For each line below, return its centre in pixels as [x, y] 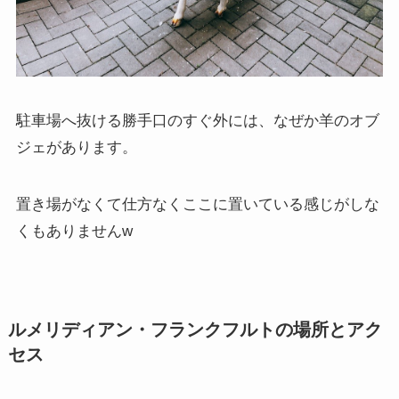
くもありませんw [74, 231]
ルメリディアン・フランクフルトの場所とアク [195, 330]
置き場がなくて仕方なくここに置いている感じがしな [197, 204]
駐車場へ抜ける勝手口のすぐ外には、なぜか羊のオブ [197, 120]
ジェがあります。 [76, 147]
